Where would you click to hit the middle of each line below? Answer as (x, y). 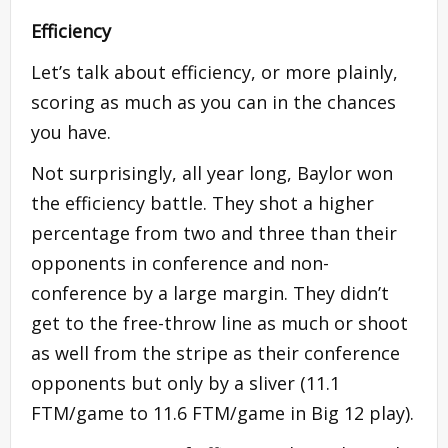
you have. (71, 131)
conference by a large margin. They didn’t (210, 292)
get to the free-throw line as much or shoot (219, 322)
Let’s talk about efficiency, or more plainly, (214, 71)
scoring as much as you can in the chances (213, 101)
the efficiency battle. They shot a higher (202, 202)
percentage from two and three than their (214, 232)
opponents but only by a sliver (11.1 (185, 382)
